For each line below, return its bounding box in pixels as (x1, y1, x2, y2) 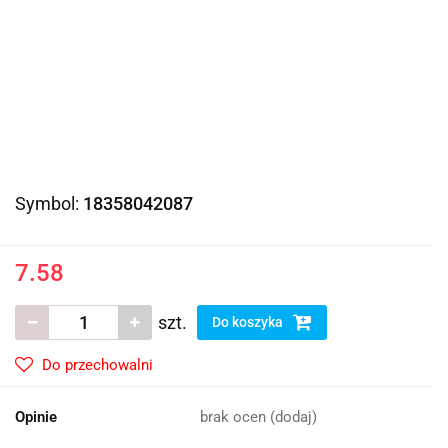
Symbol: (15, 193, 83, 214)
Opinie (15, 408, 57, 426)
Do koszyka (212, 314, 286, 330)
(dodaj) (270, 408, 317, 426)
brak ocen (200, 408, 270, 426)
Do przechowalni (42, 356, 153, 374)
